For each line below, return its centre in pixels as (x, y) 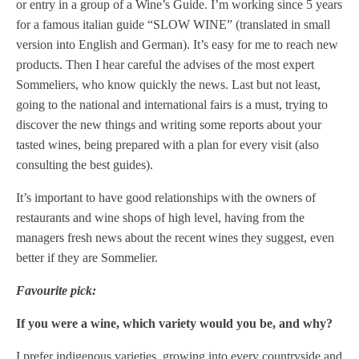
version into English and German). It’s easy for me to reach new (177, 44)
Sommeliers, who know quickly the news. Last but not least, (168, 85)
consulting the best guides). (85, 165)
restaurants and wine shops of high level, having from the (160, 218)
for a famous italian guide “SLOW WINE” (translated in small (173, 24)
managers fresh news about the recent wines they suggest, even (175, 238)
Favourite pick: (56, 290)
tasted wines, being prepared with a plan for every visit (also (167, 145)
